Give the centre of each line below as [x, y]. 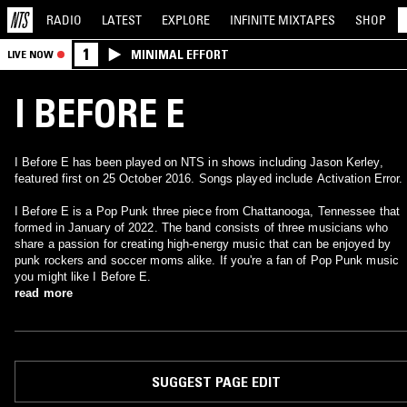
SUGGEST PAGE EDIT [216, 382]
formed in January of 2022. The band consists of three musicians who [201, 228]
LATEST [122, 20]
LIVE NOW [30, 54]
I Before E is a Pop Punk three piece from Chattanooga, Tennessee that [207, 211]
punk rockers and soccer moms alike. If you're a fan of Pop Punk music [207, 260]
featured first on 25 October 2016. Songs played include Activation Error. [209, 179]
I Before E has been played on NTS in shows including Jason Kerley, [199, 162]
